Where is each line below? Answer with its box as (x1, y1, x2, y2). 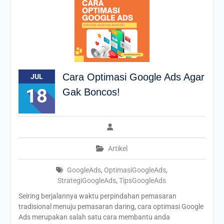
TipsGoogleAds (119, 176, 166, 184)
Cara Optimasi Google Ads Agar (62, 71, 204, 82)
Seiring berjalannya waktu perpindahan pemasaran (18, 192, 176, 200)
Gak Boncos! (62, 86, 120, 97)
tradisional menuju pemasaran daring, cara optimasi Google (18, 202, 203, 210)
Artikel (108, 144, 128, 152)
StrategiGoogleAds (57, 176, 116, 184)
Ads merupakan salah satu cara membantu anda (18, 213, 170, 221)
